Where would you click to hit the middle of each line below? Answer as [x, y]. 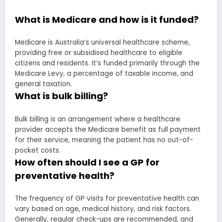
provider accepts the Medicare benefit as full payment [108, 129]
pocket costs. [38, 150]
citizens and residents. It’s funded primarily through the [107, 63]
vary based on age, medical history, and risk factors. [103, 209]
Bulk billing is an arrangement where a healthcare [98, 119]
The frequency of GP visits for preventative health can [107, 199]
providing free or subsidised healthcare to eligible [99, 53]
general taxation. [43, 84]
